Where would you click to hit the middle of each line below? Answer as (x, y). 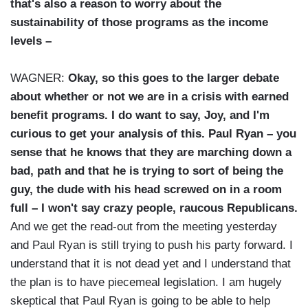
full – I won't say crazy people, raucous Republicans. (154, 208)
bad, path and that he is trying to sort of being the (147, 171)
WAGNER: (39, 78)
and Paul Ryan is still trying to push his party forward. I (152, 245)
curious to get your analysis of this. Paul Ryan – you (153, 134)
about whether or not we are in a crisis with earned (150, 97)
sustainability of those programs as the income (139, 23)
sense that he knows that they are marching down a (151, 153)
